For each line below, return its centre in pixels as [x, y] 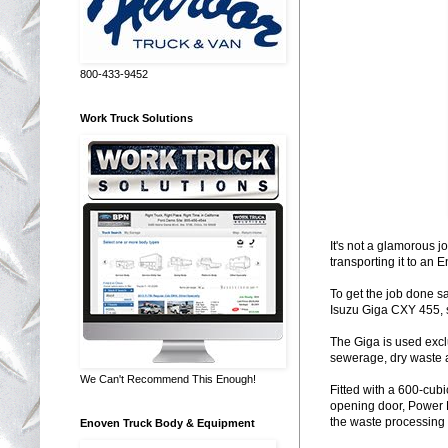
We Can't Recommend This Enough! [168, 378]
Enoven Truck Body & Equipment [167, 422]
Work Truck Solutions [136, 117]
